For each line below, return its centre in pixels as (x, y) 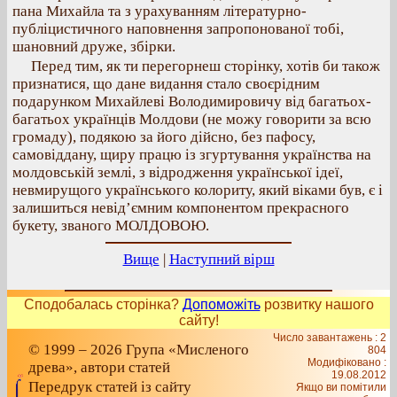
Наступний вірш (222, 259)
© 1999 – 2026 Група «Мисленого (139, 350)
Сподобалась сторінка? (103, 304)
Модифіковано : (347, 362)
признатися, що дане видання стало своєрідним (166, 84)
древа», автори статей (99, 367)
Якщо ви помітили (341, 387)
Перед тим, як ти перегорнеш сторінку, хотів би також (206, 66)
